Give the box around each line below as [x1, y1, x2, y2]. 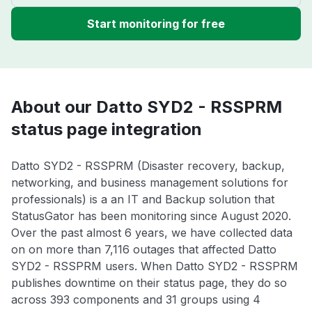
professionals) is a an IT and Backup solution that [11, 192, 274, 207]
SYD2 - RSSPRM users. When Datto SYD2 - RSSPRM [11, 259, 298, 274]
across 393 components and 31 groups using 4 [11, 292, 260, 307]
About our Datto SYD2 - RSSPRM [11, 97, 282, 118]
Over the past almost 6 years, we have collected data [11, 226, 292, 240]
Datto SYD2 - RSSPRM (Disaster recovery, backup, [11, 159, 285, 173]
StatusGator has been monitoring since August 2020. [11, 209, 291, 224]
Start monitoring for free [87, 17, 225, 31]
